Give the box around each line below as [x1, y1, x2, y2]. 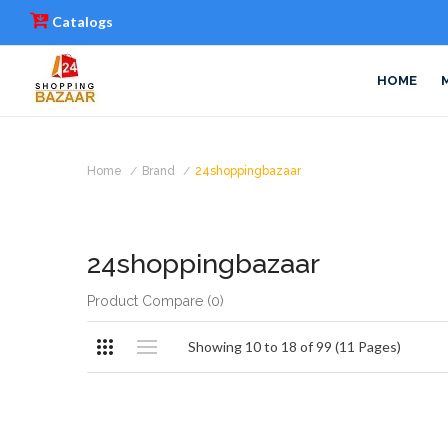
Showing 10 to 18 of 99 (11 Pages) [188, 338, 401, 355]
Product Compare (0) [87, 293, 224, 309]
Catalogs [49, 13, 113, 30]
